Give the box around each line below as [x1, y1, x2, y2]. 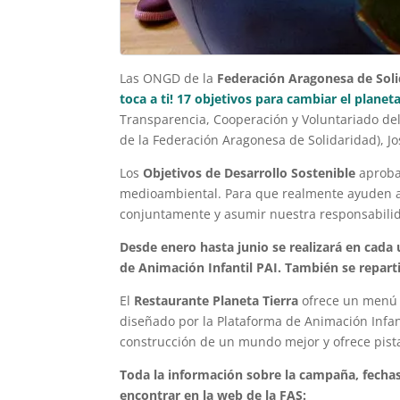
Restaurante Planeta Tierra [134, 292, 299, 310]
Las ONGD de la [120, 70, 218, 87]
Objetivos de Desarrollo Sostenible [143, 164, 360, 182]
